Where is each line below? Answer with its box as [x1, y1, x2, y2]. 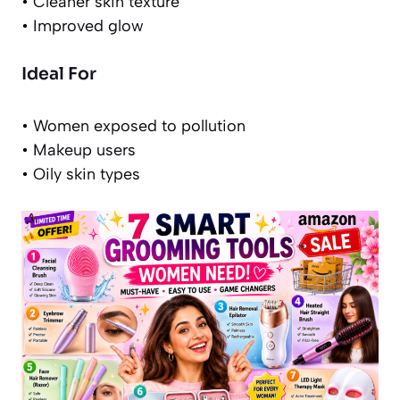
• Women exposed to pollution [21, 116, 246, 137]
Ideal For [21, 63, 96, 86]
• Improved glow [21, 16, 144, 37]
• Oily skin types [21, 164, 140, 185]
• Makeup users [21, 140, 136, 161]
